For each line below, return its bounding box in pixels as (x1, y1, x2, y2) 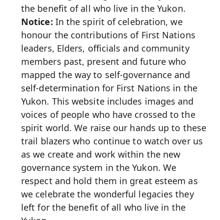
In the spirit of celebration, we (53, 16, 183, 27)
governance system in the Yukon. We (21, 162, 177, 173)
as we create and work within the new (21, 148, 181, 160)
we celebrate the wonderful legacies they (21, 188, 194, 200)
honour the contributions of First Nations (21, 29, 195, 41)
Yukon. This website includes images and (21, 95, 194, 107)
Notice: (21, 16, 53, 27)
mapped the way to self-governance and (21, 69, 191, 81)
